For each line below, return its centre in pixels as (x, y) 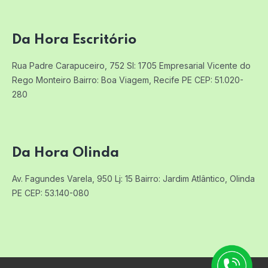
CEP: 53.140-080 (56, 193)
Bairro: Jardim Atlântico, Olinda (194, 178)
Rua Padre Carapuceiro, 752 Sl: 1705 (84, 65)
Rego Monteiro (42, 80)
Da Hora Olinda (66, 153)
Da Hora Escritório (74, 39)
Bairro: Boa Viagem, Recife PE (132, 80)
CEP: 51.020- (218, 80)
